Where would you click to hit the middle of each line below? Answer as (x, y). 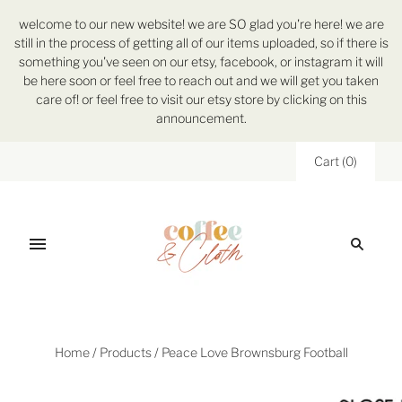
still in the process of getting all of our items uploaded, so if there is (201, 43)
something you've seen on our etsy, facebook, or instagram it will (201, 61)
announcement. (201, 118)
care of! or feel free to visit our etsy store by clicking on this (201, 99)
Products (125, 352)
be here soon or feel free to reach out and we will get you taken (201, 80)
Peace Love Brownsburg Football (254, 352)
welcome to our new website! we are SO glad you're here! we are (201, 24)
